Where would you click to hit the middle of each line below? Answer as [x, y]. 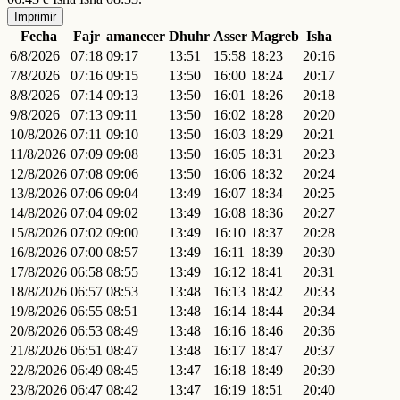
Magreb [275, 36]
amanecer [136, 36]
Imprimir [35, 16]
